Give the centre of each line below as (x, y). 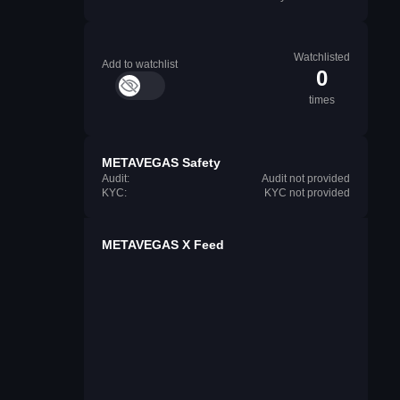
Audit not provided (306, 179)
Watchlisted (322, 57)
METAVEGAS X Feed (163, 245)
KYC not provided (307, 193)
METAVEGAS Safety (161, 162)
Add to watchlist (140, 64)
